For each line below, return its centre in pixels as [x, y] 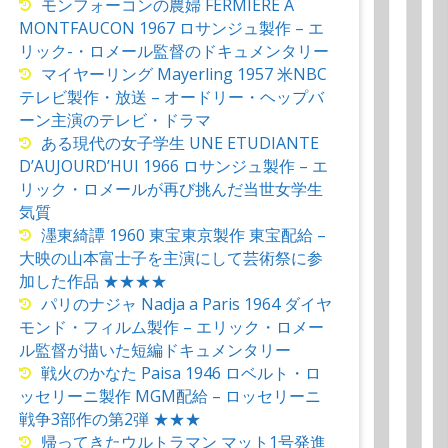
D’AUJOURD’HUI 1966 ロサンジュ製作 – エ [173, 166]
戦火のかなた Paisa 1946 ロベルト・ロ [180, 373]
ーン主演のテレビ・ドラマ [114, 120]
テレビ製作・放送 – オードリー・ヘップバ [171, 97]
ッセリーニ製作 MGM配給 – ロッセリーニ [169, 396]
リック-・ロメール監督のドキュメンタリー [173, 51]
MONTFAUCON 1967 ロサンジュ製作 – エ [171, 28]
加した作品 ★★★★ [92, 281]
